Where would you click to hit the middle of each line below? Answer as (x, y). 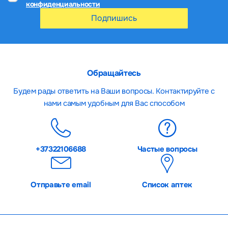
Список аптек (167, 184)
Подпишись (114, 18)
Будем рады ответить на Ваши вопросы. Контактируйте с (114, 91)
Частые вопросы (167, 149)
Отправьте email (61, 184)
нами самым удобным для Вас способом (114, 103)
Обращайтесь (114, 73)
